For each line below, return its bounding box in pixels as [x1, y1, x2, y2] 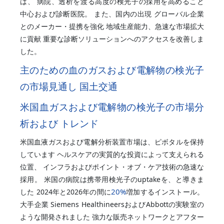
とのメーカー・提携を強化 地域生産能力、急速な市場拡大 [20, 21, 204, 31]
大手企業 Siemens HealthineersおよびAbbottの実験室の [20, 199, 204, 209]
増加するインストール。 [126, 186, 204, 196]
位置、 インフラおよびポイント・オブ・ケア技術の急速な [20, 161, 204, 171]
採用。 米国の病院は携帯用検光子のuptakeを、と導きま [20, 174, 204, 184]
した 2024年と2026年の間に [20, 186, 111, 196]
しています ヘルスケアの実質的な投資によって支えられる [20, 149, 204, 159]
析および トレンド [20, 116, 98, 129]
